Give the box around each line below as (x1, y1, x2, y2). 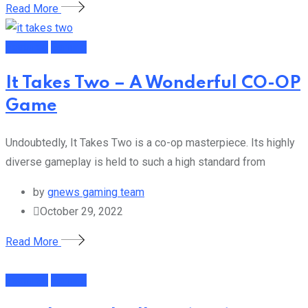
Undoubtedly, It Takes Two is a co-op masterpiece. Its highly (5, 135, 295, 149)
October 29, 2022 (40, 204, 123, 218)
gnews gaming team (47, 185, 144, 199)
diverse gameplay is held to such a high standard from (5, 155, 265, 168)
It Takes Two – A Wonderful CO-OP (5, 75, 300, 93)
